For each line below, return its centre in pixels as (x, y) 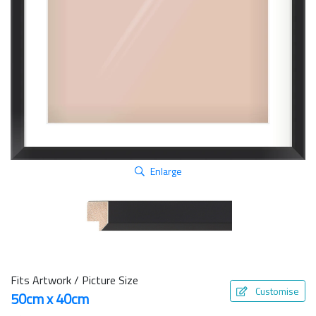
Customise (277, 291)
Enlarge (166, 171)
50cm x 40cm (50, 299)
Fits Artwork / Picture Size (74, 280)
